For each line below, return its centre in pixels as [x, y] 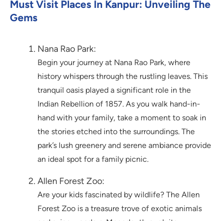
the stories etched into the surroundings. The [116, 132]
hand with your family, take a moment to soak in [122, 118]
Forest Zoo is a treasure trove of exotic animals [120, 209]
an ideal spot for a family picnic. [93, 159]
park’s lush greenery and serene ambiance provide [124, 146]
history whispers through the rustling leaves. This [123, 76]
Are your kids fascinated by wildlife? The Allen [119, 195]
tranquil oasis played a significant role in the [114, 90]
